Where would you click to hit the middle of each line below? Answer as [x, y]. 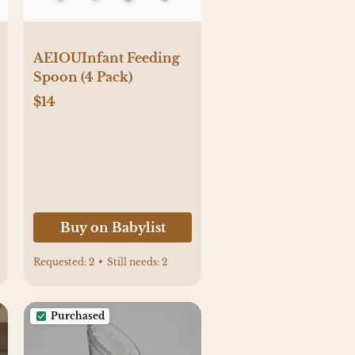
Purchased [78, 316]
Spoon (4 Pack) [83, 76]
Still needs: [134, 262]
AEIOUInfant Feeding [107, 57]
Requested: [61, 262]
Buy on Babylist [113, 228]
